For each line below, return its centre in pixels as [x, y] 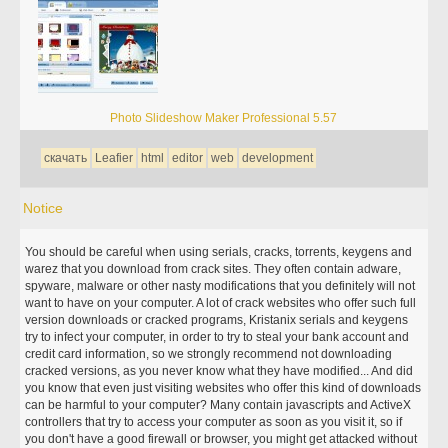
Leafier [114, 158]
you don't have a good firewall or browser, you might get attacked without [221, 439]
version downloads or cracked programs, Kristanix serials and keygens [217, 320]
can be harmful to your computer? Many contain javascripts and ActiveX [218, 405]
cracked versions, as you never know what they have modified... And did [219, 371]
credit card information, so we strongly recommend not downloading [209, 354]
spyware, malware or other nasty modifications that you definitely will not [220, 286]
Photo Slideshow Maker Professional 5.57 [224, 118]
